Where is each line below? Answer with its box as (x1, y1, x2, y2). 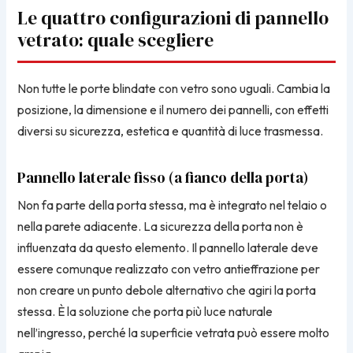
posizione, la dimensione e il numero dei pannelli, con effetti (17, 102, 329, 117)
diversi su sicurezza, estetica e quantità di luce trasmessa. (17, 123, 324, 139)
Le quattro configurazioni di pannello (17, 6, 329, 32)
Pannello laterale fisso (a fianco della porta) (17, 167, 309, 188)
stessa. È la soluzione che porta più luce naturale (17, 304, 273, 320)
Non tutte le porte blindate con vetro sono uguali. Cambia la (17, 80, 331, 96)
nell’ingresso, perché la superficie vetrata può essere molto (17, 325, 330, 341)
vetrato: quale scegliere (17, 28, 214, 54)
